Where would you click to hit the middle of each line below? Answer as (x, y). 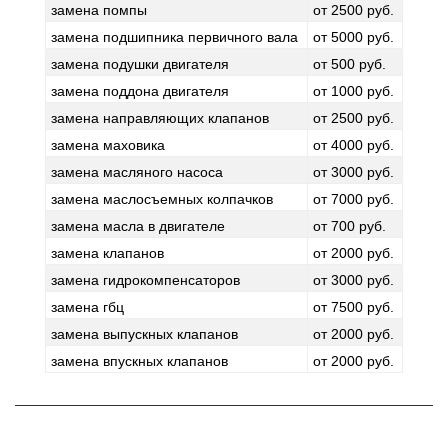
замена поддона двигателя (140, 91)
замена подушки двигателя (140, 64)
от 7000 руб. (353, 199)
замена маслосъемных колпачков (162, 199)
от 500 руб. (349, 64)
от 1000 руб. (353, 91)
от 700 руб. (349, 226)
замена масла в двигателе (138, 226)
